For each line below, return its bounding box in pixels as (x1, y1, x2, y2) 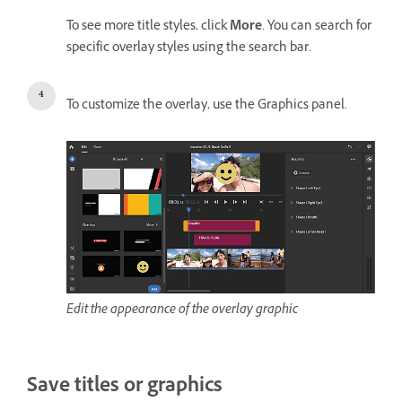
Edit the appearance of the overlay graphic (66, 300, 298, 321)
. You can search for (262, 17, 371, 39)
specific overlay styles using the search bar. (66, 39, 314, 60)
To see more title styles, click (66, 17, 230, 39)
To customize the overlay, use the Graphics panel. (66, 96, 347, 118)
